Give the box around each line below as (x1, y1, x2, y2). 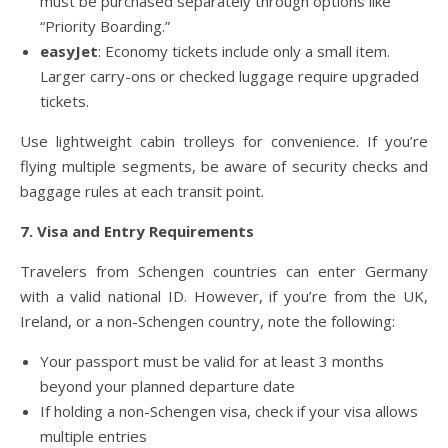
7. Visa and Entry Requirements (20, 221, 254, 242)
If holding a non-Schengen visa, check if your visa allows (40, 401, 418, 422)
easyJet (40, 41, 98, 62)
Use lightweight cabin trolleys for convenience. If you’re (20, 131, 428, 152)
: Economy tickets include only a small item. (98, 41, 390, 62)
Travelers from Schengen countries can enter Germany (20, 261, 428, 282)
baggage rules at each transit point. (20, 181, 264, 202)
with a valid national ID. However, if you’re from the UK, (20, 286, 428, 307)
